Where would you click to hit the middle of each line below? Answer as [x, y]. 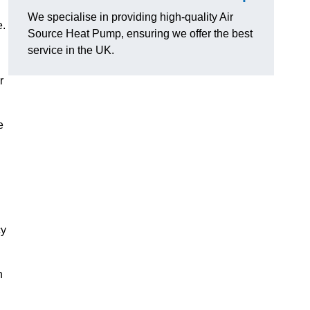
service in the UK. [71, 51]
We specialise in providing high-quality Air [130, 17]
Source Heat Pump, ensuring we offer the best [140, 34]
